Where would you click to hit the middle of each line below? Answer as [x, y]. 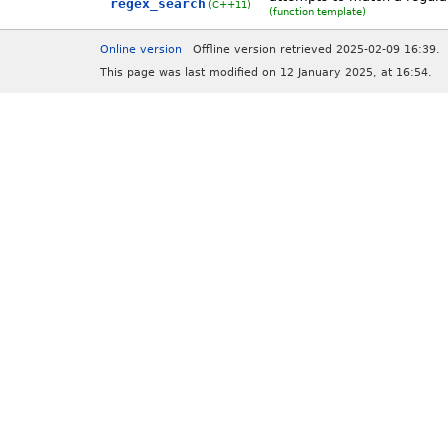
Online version [141, 49]
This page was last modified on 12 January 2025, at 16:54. [266, 72]
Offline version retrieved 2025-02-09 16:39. [317, 49]
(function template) [317, 10]
